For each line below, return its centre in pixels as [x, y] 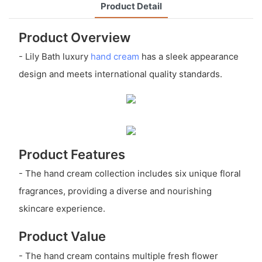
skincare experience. [62, 209]
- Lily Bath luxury [54, 57]
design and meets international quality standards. [120, 74]
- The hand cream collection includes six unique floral [130, 174]
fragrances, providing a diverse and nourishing [115, 191]
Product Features [72, 154]
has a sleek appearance [189, 57]
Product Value [62, 237]
